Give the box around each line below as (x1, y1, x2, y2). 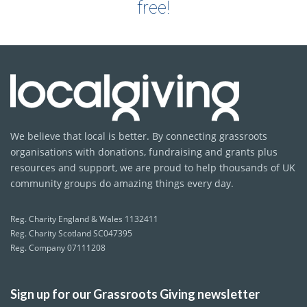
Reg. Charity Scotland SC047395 (10, 228, 132, 240)
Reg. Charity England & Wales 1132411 (10, 213, 158, 225)
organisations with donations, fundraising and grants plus (10, 145, 278, 159)
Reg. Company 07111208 (10, 242, 106, 254)
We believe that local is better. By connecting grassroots (10, 130, 267, 143)
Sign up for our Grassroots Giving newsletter (10, 286, 260, 302)
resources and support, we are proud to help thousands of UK (10, 161, 295, 175)
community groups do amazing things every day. (10, 177, 234, 191)
